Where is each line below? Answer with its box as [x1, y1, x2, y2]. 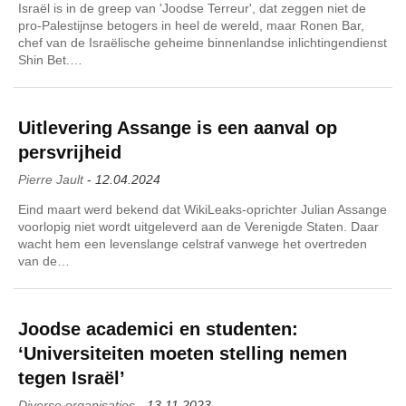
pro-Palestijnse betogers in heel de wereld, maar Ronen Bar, [18, 17, 364, 33]
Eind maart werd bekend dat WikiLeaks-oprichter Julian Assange [18, 201, 387, 217]
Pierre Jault [18, 171, 83, 187]
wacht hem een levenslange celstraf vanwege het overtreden [18, 236, 367, 251]
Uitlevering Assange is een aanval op [18, 117, 337, 138]
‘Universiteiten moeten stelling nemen [18, 343, 347, 363]
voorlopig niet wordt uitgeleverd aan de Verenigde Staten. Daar [18, 218, 379, 234]
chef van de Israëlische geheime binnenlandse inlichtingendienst [18, 34, 387, 50]
